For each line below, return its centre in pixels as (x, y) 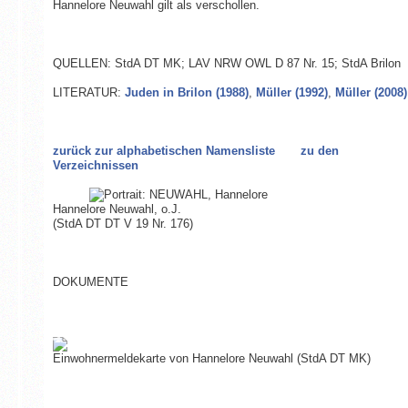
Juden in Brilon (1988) (186, 93)
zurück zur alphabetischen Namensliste (163, 151)
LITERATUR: (88, 93)
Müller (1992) (291, 93)
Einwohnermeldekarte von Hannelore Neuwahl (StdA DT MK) (211, 359)
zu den (319, 151)
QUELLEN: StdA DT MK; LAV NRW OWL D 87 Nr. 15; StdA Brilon (226, 64)
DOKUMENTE (90, 282)
